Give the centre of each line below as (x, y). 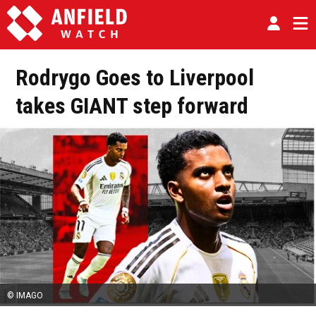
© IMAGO (25, 296)
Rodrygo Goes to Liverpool (135, 78)
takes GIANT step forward (132, 106)
